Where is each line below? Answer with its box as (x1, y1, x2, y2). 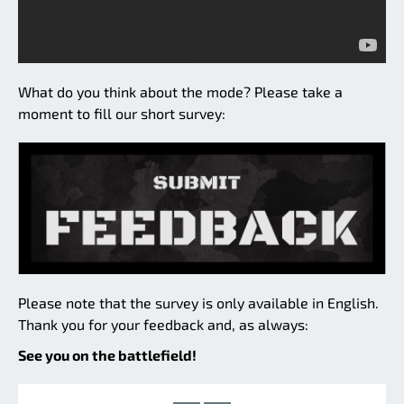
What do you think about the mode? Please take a (18, 82, 343, 100)
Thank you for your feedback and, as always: (18, 316, 308, 334)
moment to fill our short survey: (18, 104, 225, 122)
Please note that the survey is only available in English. (18, 294, 379, 312)
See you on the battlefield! (18, 346, 197, 364)
